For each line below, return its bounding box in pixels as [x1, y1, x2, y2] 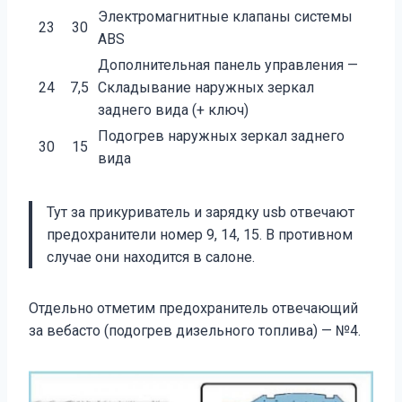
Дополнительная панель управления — [98, 57, 358, 74]
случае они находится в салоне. [47, 249, 255, 267]
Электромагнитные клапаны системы [98, 8, 353, 26]
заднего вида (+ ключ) [98, 101, 249, 119]
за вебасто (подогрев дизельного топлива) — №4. [29, 322, 361, 340]
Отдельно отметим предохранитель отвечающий [29, 300, 358, 318]
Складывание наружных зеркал [98, 79, 314, 97]
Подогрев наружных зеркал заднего [98, 127, 345, 145]
